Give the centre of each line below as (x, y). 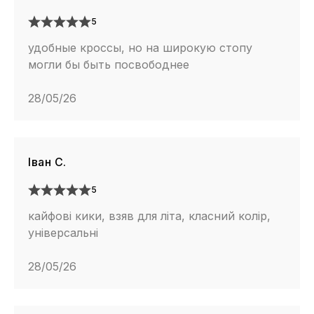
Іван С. (47, 162)
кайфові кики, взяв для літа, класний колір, (149, 216)
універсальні (63, 233)
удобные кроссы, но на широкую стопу (140, 48)
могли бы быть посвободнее (109, 65)
